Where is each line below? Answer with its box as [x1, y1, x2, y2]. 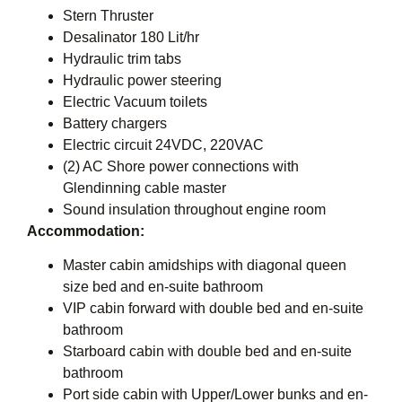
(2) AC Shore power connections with [63, 158, 299, 174]
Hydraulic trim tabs [63, 50, 181, 66]
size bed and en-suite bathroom [63, 279, 263, 294]
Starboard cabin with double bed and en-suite [63, 344, 352, 359]
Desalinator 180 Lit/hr [63, 29, 199, 45]
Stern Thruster [63, 7, 153, 23]
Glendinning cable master [63, 179, 226, 196]
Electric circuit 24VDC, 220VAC [63, 136, 264, 153]
